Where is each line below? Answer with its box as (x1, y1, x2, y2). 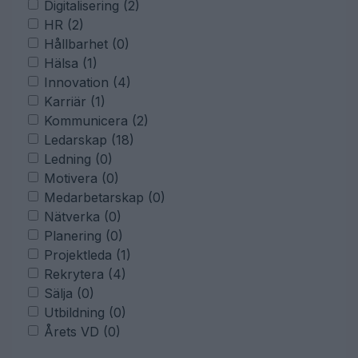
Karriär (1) (44, 93, 105, 109)
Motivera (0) (44, 169, 119, 186)
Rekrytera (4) (44, 265, 126, 282)
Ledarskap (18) (44, 131, 134, 148)
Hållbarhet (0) (44, 35, 129, 52)
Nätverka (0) (44, 208, 121, 225)
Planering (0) (44, 227, 123, 244)
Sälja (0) (44, 284, 94, 301)
